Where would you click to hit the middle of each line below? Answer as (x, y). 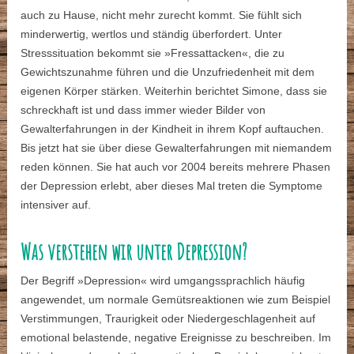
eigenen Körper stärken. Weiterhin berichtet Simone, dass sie (174, 91)
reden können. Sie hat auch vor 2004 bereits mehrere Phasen (176, 167)
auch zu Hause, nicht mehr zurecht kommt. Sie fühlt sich (162, 15)
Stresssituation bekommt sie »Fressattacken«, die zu (153, 53)
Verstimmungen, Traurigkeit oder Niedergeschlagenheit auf (168, 319)
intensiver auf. (56, 205)
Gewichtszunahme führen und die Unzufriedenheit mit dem (168, 72)
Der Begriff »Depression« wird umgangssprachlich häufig (163, 281)
